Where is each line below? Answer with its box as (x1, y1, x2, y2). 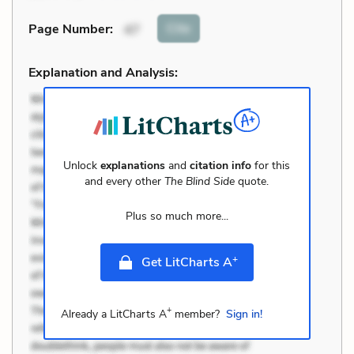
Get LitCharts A (141, 253, 232, 271)
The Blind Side (164, 173, 235, 189)
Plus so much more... (125, 208, 228, 224)
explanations (100, 157, 166, 173)
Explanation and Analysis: (28, 63, 178, 81)
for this (251, 157, 291, 173)
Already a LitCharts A (60, 306, 167, 322)
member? (171, 306, 220, 322)
